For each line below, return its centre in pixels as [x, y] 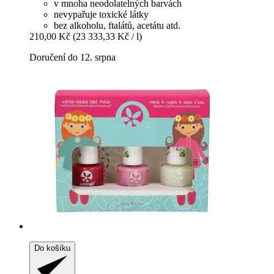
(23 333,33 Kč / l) [107, 37]
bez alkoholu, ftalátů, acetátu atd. [117, 26]
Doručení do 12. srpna [72, 57]
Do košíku [52, 248]
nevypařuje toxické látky [101, 15]
